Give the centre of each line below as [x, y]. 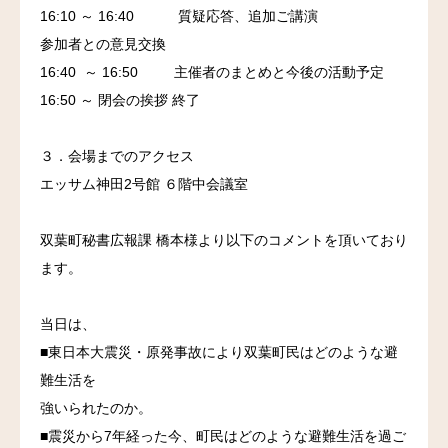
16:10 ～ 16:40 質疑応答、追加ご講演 [179, 16]
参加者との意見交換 [103, 44]
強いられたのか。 [96, 408]
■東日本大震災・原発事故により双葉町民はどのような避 [219, 352]
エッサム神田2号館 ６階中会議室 [144, 184]
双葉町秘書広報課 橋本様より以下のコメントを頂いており [224, 240]
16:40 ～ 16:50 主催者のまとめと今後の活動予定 [212, 72]
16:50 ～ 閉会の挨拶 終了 [120, 100]
